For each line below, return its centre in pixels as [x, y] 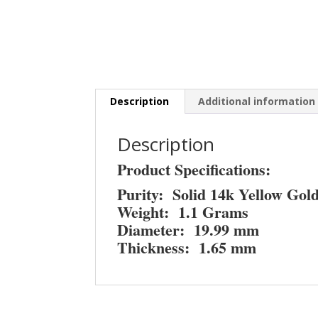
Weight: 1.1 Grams [183, 212]
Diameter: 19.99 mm [188, 230]
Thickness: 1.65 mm [187, 247]
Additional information [257, 101]
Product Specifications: [194, 169]
